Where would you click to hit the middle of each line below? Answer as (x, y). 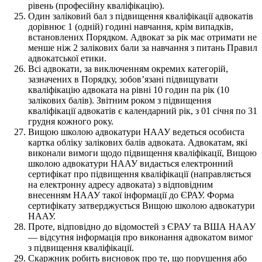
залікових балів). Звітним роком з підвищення (120, 100)
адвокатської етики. (67, 58)
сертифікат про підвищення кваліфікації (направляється (139, 174)
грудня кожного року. (71, 121)
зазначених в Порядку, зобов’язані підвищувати (123, 79)
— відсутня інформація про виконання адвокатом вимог (141, 237)
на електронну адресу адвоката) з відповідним (120, 184)
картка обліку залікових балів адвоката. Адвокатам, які (138, 142)
